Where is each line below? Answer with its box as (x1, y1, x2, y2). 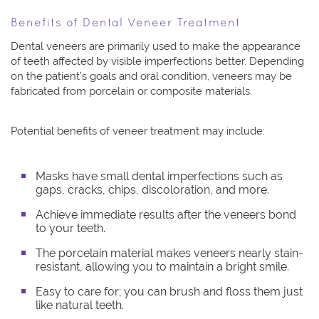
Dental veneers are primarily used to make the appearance (11, 40, 300, 53)
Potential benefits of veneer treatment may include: (11, 125, 265, 138)
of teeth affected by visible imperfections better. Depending (11, 55, 304, 68)
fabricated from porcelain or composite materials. (11, 85, 252, 98)
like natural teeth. (36, 298, 124, 313)
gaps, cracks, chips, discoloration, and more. (36, 183, 269, 197)
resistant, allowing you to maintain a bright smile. (36, 260, 289, 274)
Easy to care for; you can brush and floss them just (36, 285, 303, 299)
